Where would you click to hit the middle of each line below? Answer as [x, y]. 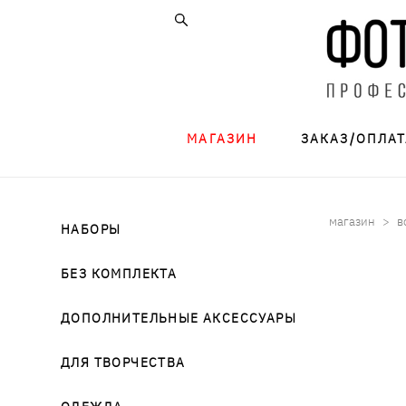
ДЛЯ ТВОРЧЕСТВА [123, 361]
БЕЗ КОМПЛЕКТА [119, 272]
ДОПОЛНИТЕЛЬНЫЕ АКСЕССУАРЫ [179, 317]
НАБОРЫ [91, 228]
